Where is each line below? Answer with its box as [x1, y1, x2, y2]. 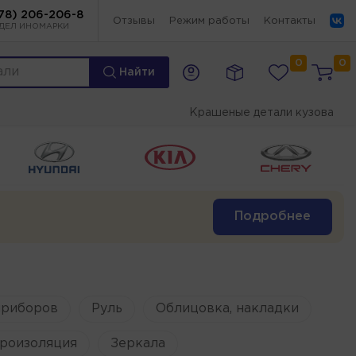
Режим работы [169, 16, 250, 25]
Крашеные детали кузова [189, 108, 334, 118]
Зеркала [110, 337, 165, 350]
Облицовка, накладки [155, 302, 299, 315]
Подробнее [234, 210, 311, 222]
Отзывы [113, 16, 155, 25]
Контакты [264, 16, 315, 25]
